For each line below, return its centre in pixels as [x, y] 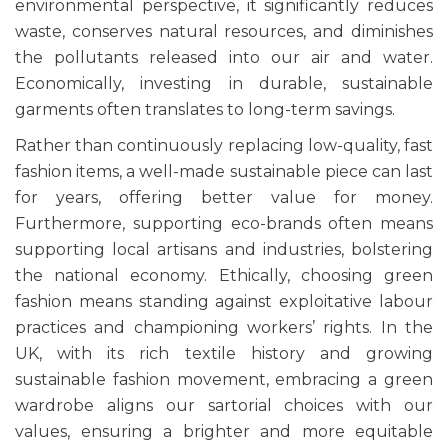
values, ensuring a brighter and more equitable [224, 432]
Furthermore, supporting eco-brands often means [224, 224]
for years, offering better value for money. [224, 198]
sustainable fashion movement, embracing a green [224, 380]
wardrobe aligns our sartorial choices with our [224, 406]
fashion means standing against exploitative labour [224, 302]
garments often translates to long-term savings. [207, 110]
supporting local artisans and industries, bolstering [224, 250]
